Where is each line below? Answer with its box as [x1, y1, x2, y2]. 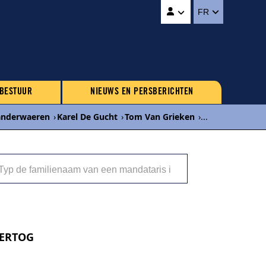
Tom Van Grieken [125, 111, 195, 122]
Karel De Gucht [57, 111, 118, 122]
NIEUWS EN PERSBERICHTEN [90, 87, 194, 97]
